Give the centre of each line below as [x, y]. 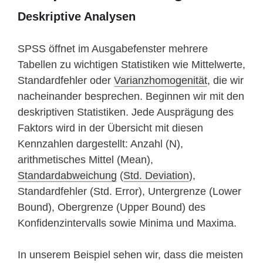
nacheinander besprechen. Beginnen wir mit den [131, 97]
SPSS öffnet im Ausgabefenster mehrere [113, 49]
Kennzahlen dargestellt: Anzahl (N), [100, 144]
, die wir [225, 81]
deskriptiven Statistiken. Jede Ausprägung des [126, 112]
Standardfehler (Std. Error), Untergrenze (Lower [129, 192]
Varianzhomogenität [161, 81]
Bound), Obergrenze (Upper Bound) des [112, 208]
